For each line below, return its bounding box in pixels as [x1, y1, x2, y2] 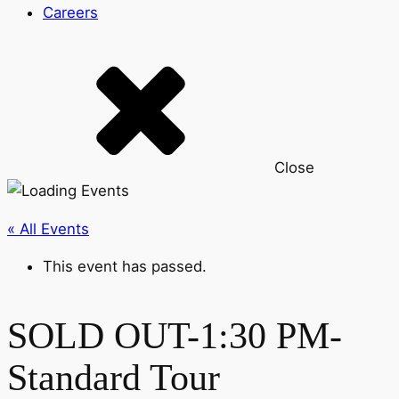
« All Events [7, 219, 89, 238]
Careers [43, 3, 98, 21]
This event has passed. [43, 257, 207, 276]
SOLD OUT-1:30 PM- [7, 315, 342, 357]
